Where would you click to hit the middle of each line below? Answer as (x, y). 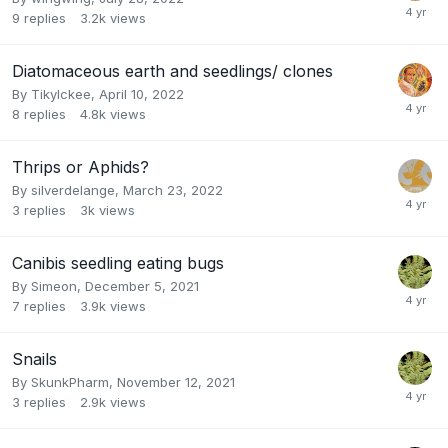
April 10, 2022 (141, 94)
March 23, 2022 (173, 190)
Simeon (54, 286)
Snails (34, 359)
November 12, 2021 (176, 382)
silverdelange (73, 190)
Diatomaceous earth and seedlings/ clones (172, 71)
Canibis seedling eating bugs (118, 263)
